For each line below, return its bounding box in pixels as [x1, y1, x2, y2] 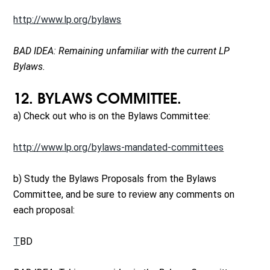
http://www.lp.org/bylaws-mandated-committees [13, 142, 224, 154]
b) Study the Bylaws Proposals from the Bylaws [13, 173, 217, 185]
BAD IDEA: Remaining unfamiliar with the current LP [13, 45, 230, 57]
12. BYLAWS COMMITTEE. [13, 93, 182, 107]
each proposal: [13, 204, 75, 216]
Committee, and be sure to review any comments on [13, 189, 235, 201]
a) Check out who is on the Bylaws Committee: [13, 110, 211, 122]
